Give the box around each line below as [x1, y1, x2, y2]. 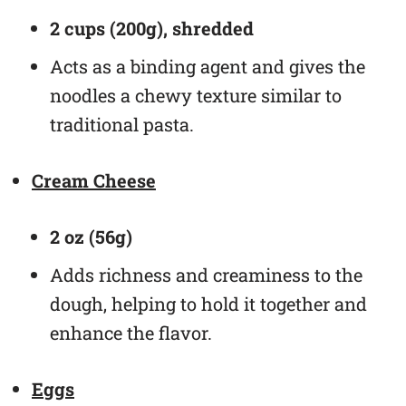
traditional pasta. [50, 112, 194, 136]
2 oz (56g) [50, 225, 132, 248]
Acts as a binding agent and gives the [50, 54, 365, 78]
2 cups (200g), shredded [50, 16, 254, 40]
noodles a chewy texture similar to [50, 83, 342, 107]
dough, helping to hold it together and [50, 292, 367, 315]
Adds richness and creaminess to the [50, 263, 362, 286]
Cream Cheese [32, 169, 156, 192]
